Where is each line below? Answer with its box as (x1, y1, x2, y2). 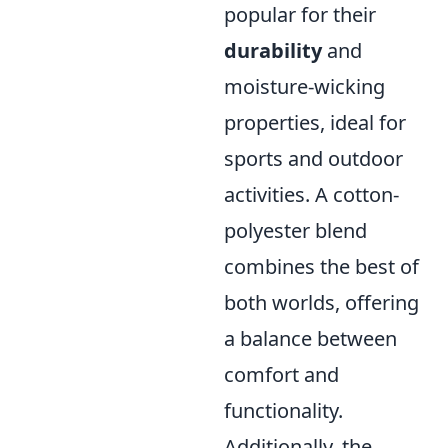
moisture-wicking (224, 73, 385, 101)
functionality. (224, 397, 343, 425)
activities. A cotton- (224, 181, 399, 209)
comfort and (224, 361, 339, 389)
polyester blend (224, 217, 367, 245)
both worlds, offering (224, 289, 419, 317)
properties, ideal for (224, 109, 406, 137)
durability (224, 37, 322, 65)
